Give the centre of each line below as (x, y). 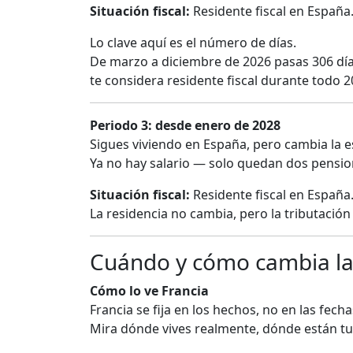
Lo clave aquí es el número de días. (193, 43)
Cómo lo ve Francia (149, 291)
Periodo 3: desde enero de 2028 (185, 126)
